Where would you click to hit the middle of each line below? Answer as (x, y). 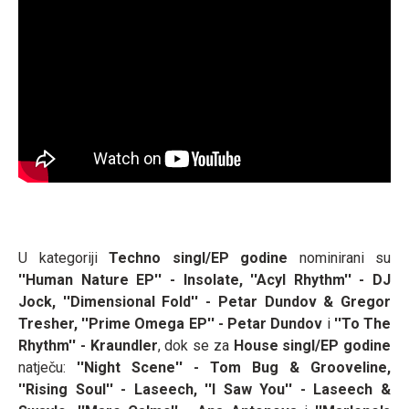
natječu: (42, 367)
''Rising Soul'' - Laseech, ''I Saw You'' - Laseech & (204, 389)
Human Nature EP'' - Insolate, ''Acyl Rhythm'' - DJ (208, 279)
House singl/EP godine (312, 345)
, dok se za (195, 345)
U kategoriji (63, 257)
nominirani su (339, 257)
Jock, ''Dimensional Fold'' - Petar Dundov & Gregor (204, 301)
